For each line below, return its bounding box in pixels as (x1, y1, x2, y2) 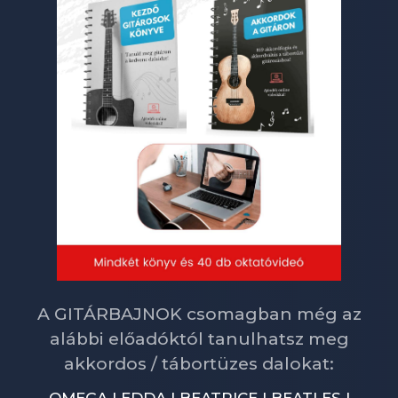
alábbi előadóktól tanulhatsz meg (49, 328, 349, 349)
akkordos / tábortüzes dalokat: (64, 353, 334, 374)
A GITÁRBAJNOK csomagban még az (36, 303, 362, 324)
